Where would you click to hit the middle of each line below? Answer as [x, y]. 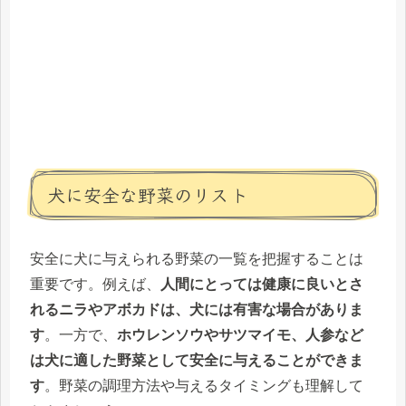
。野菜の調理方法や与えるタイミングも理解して [204, 386]
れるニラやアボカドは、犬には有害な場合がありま [197, 310]
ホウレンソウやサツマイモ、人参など [240, 335]
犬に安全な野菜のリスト [148, 195]
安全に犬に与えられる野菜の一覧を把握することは [197, 259]
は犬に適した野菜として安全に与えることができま [197, 361]
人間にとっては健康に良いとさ [262, 285]
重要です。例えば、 [95, 285]
